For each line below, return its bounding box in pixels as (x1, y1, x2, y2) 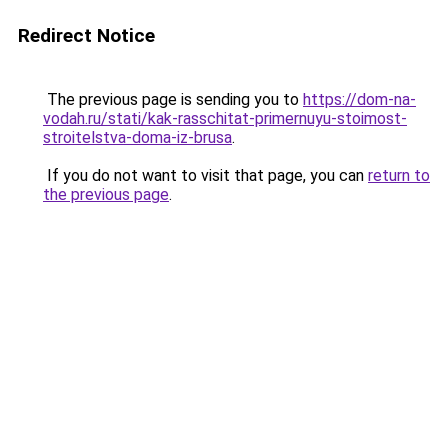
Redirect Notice (18, 24, 155, 47)
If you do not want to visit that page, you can (43, 166, 368, 185)
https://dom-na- (303, 90, 416, 109)
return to (368, 166, 430, 185)
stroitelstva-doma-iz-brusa (43, 128, 232, 147)
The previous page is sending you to (43, 90, 303, 109)
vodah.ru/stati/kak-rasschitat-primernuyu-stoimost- (43, 109, 407, 128)
